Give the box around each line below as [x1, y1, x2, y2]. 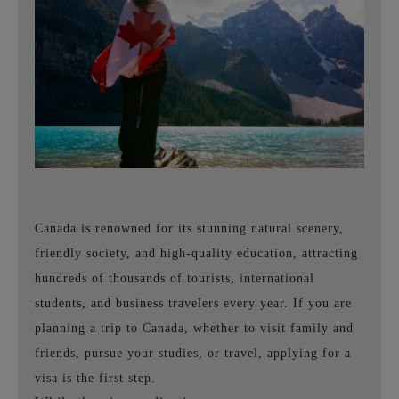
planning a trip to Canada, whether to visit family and [35, 322, 354, 336]
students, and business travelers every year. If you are [35, 297, 352, 311]
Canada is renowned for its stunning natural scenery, [35, 222, 344, 236]
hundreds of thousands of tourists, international [35, 272, 314, 286]
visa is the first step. [35, 371, 156, 386]
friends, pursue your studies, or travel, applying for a [35, 346, 351, 361]
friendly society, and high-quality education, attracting [35, 247, 358, 261]
